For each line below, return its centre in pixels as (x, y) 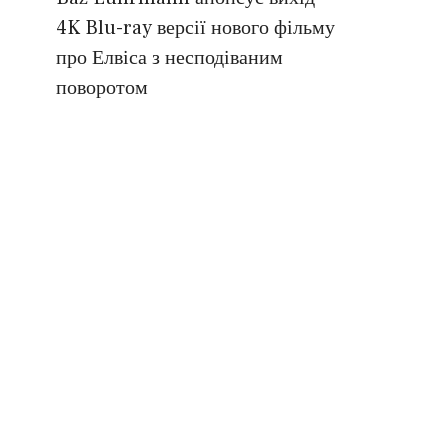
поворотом (102, 88)
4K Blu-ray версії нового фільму (195, 28)
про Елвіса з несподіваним (169, 58)
